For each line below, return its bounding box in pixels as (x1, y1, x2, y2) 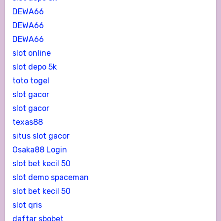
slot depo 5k (12, 62, 57, 72)
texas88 (12, 117, 43, 127)
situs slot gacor (12, 131, 70, 141)
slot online (12, 48, 51, 58)
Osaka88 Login (12, 145, 67, 154)
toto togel (12, 75, 49, 85)
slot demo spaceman (12, 172, 89, 182)
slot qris (12, 200, 42, 210)
